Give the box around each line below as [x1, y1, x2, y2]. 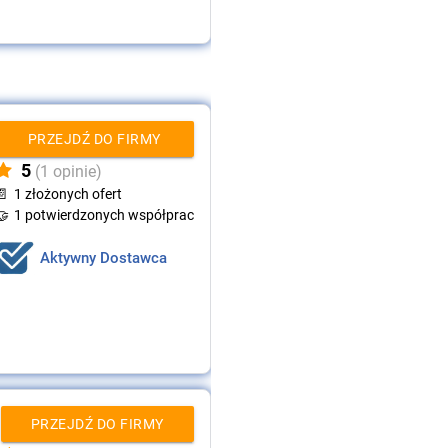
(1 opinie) [34, 162, 102, 182]
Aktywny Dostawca [39, 249, 167, 268]
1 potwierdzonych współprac [13, 207, 194, 224]
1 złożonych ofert [13, 186, 122, 203]
